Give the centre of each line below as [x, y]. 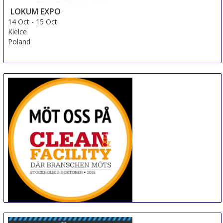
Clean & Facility [40, 208]
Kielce [18, 32]
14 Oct [19, 22]
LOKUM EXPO [36, 11]
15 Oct [47, 22]
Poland [19, 42]
